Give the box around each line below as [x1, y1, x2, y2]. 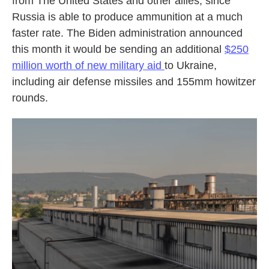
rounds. [12, 92, 48, 104]
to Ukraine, [165, 59, 217, 71]
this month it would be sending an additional [12, 43, 225, 55]
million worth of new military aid [12, 59, 165, 71]
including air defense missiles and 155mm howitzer [12, 76, 256, 88]
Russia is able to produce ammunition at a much [12, 11, 243, 23]
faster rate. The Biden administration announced [12, 27, 243, 39]
